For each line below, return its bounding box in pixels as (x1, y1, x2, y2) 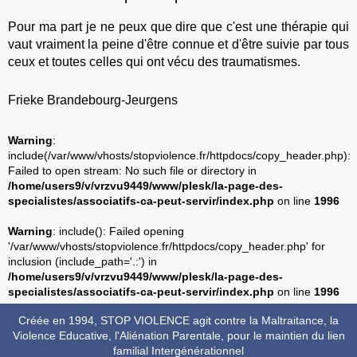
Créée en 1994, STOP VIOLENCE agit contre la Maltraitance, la (18, 314, 339, 328)
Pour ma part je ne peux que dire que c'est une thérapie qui (8, 20, 349, 34)
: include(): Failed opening (53, 224, 184, 237)
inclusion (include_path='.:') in (8, 254, 157, 268)
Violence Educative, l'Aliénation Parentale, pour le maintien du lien (12, 329, 345, 343)
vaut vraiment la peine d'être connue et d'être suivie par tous (8, 37, 349, 52)
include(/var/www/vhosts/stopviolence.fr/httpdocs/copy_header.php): (8, 148, 351, 162)
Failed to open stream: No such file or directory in (8, 163, 257, 177)
